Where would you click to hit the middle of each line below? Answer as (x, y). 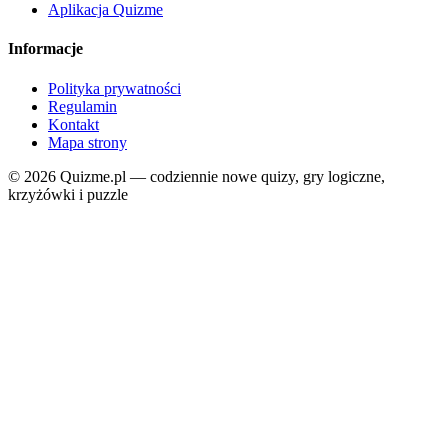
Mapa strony (87, 142)
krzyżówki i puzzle (68, 194)
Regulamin (82, 106)
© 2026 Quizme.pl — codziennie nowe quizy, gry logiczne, (196, 176)
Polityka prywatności (114, 88)
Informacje (45, 49)
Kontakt (73, 124)
